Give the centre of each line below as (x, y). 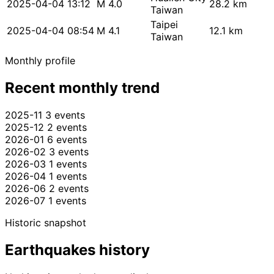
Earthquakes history (77, 250)
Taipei (164, 25)
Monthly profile (40, 61)
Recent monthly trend (82, 88)
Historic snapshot (46, 223)
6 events (67, 140)
